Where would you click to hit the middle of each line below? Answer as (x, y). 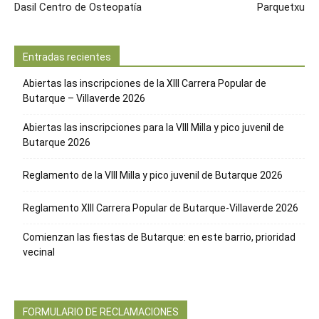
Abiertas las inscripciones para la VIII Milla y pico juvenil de (153, 127)
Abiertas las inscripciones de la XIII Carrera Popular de (145, 83)
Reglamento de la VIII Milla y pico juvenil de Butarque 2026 (153, 175)
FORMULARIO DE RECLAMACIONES (101, 312)
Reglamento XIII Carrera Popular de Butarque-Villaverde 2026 (161, 208)
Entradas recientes (67, 57)
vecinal (39, 252)
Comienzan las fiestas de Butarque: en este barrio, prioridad (159, 237)
